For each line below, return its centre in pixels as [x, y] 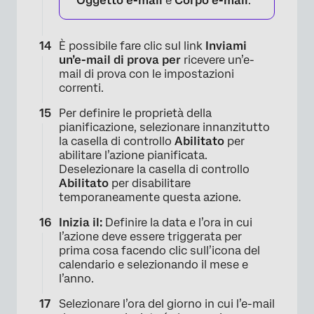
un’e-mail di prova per [120, 60]
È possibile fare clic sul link [131, 46]
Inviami [225, 46]
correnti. [81, 88]
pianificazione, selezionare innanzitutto [164, 128]
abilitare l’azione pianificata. [133, 156]
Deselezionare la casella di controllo [154, 170]
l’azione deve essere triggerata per [150, 237]
